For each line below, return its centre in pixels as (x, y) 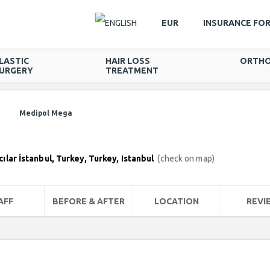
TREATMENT (132, 71)
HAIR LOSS (128, 61)
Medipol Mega (46, 113)
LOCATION (177, 201)
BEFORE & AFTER (88, 201)
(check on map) (186, 159)
